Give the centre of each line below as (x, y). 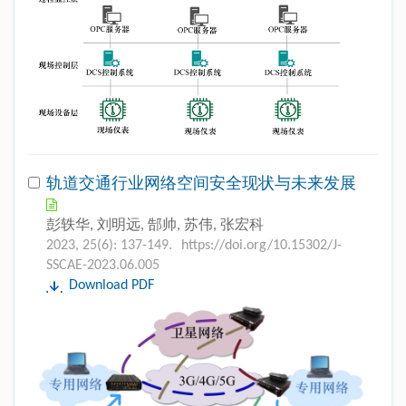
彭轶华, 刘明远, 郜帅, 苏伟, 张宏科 (155, 225)
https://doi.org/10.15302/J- (261, 245)
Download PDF (111, 285)
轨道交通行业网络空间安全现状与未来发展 (201, 184)
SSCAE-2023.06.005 (103, 265)
